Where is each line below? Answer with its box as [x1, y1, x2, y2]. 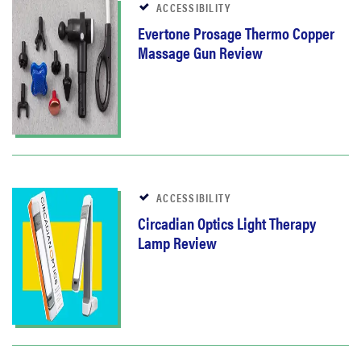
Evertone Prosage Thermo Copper [138, 21, 334, 45]
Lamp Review [138, 230, 217, 255]
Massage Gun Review [138, 40, 263, 64]
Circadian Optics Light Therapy [138, 211, 316, 235]
